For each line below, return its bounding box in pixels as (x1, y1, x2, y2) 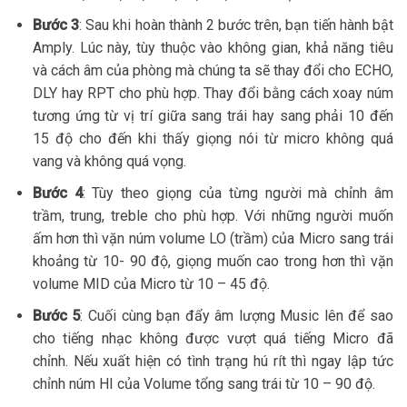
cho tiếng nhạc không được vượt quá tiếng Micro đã (32, 329, 393, 347)
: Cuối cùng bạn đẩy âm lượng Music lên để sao (80, 306, 394, 324)
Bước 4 (32, 184, 83, 203)
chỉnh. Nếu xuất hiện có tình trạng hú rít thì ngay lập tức (32, 352, 393, 370)
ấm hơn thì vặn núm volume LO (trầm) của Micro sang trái (32, 230, 393, 248)
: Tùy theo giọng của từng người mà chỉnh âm (82, 184, 394, 203)
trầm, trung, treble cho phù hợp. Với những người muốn (32, 207, 393, 225)
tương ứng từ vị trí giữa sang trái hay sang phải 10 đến (32, 107, 393, 125)
